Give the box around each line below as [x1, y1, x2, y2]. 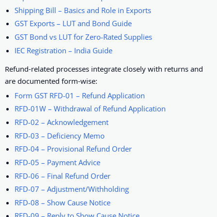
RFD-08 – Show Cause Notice [15, 197, 111, 207]
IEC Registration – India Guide [15, 45, 113, 55]
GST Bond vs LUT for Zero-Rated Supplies [15, 31, 153, 42]
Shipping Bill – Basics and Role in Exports [15, 5, 152, 15]
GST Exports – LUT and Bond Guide [15, 18, 132, 29]
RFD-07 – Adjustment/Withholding [15, 184, 129, 194]
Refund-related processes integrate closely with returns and [5, 63, 203, 74]
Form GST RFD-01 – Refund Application [15, 90, 145, 100]
